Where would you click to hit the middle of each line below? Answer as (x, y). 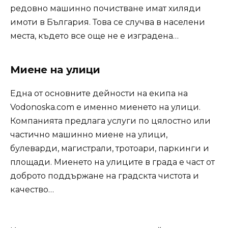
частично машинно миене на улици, (89, 135)
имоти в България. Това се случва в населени (108, 22)
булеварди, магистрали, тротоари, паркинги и (110, 149)
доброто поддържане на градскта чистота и (105, 176)
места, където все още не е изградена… (94, 36)
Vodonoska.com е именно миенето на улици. (105, 107)
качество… (32, 190)
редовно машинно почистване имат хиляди (106, 9)
